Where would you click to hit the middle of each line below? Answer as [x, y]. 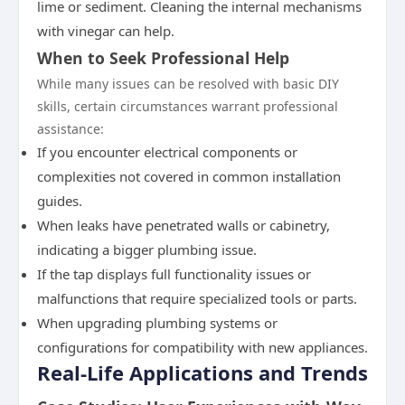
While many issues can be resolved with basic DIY [188, 84]
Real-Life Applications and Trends [202, 372]
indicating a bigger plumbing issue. [147, 250]
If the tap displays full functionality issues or [174, 274]
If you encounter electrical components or [167, 152]
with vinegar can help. [106, 31]
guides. [60, 201]
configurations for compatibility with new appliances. [202, 347]
